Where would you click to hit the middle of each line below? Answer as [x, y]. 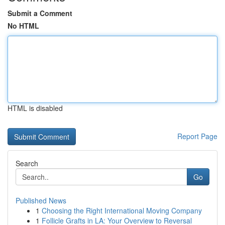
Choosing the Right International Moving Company [122, 210]
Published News [41, 200]
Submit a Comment [40, 13]
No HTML [23, 26]
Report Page [197, 136]
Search [27, 163]
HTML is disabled [35, 108]
